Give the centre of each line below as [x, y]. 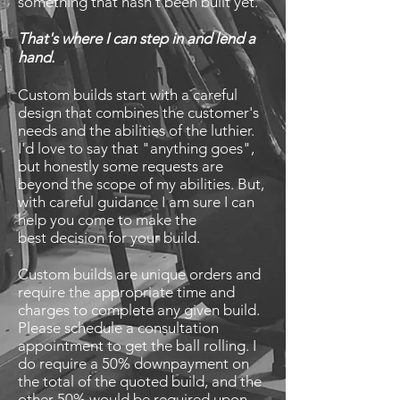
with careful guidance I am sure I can [136, 202]
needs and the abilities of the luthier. [136, 130]
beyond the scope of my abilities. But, [141, 184]
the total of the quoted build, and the [140, 381]
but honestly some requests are [121, 166]
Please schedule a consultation [118, 328]
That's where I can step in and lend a [137, 38]
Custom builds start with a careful [128, 95]
